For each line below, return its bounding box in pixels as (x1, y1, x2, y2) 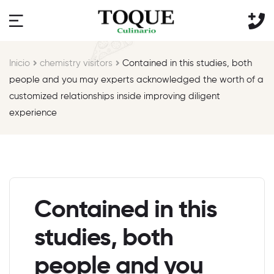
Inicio (9, 58, 30, 68)
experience (9, 108, 57, 117)
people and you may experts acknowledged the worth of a (9, 75, 264, 84)
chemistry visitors (40, 58, 113, 68)
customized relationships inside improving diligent (9, 91, 220, 101)
